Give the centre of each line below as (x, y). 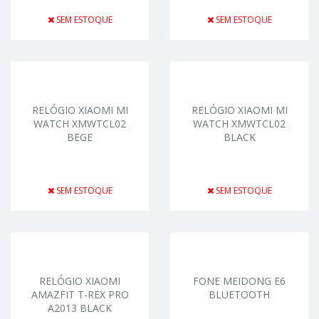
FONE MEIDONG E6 (239, 281)
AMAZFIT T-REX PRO (80, 294)
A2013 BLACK (80, 308)
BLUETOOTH (239, 294)
